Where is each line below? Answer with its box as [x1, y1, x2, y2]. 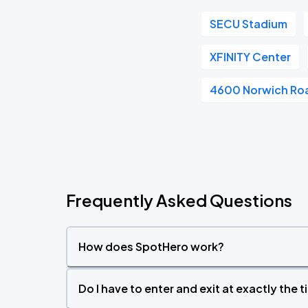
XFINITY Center [210, 49, 291, 64]
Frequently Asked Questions [66, 190, 292, 210]
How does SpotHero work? [78, 239, 224, 254]
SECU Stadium [210, 16, 288, 31]
